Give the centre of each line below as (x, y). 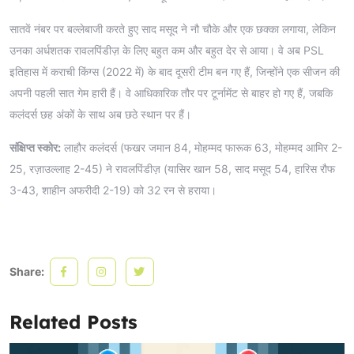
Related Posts (73, 322)
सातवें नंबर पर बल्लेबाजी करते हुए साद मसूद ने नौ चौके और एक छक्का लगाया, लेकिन (173, 28)
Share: (28, 271)
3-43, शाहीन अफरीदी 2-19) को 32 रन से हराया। (113, 190)
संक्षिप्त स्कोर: (35, 147)
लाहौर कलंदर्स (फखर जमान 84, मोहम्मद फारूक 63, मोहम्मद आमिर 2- (201, 147)
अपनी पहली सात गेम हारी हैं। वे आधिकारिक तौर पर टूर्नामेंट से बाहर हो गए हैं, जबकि (171, 92)
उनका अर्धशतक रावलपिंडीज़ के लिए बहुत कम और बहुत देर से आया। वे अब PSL (167, 50)
